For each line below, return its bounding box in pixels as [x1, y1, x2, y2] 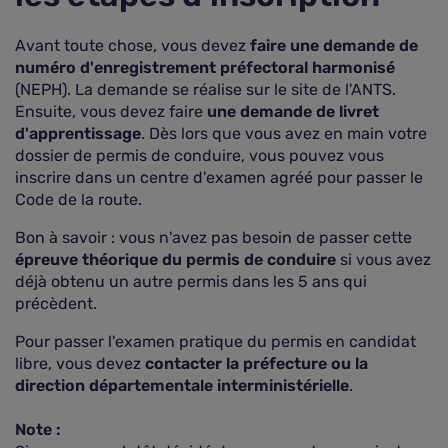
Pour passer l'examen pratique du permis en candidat [15, 332, 416, 351]
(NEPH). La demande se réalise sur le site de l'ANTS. [15, 80, 396, 99]
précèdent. [15, 294, 97, 313]
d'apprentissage [15, 124, 141, 143]
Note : [15, 420, 61, 439]
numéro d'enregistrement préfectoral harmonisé [15, 58, 395, 77]
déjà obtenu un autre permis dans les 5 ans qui [15, 272, 367, 291]
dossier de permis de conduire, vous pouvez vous [15, 146, 384, 165]
